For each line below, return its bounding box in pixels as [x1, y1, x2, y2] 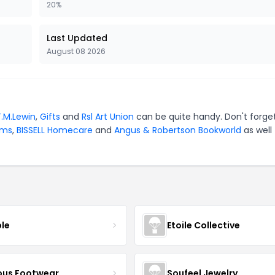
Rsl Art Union [82, 110, 134, 123]
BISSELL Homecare [17, 124, 93, 136]
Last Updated [47, 32, 107, 44]
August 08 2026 [47, 46, 106, 56]
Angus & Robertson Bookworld [114, 124, 241, 136]
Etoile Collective [166, 219, 240, 231]
